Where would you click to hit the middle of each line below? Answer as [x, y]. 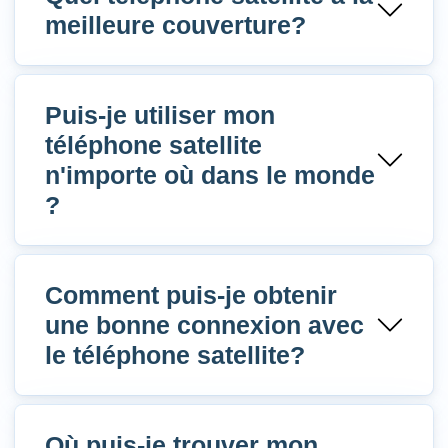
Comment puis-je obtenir [191, 295]
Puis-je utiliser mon [160, 115]
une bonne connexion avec [204, 325]
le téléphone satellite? [175, 355]
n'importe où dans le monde [210, 175]
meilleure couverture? [175, 25]
